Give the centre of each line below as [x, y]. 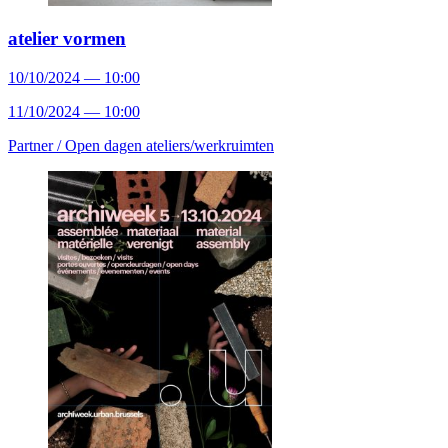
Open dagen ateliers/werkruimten [169, 145]
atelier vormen [67, 39]
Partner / [36, 145]
